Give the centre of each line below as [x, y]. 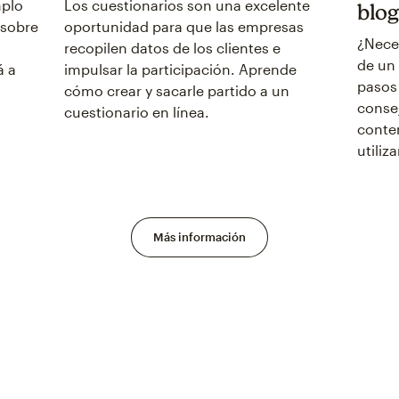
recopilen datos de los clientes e [172, 48]
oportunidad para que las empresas [183, 27]
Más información [199, 236]
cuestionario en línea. [136, 112]
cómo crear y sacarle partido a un [176, 91]
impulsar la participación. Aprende [180, 69]
